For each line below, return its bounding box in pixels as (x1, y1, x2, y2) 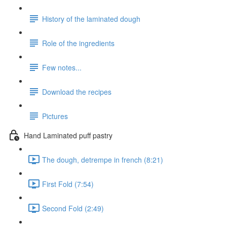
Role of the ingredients (42, 37, 115, 48)
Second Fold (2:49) (42, 203, 104, 213)
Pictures (42, 110, 68, 121)
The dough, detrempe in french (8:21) (42, 154, 163, 165)
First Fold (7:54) (42, 178, 94, 189)
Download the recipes (42, 86, 111, 97)
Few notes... (42, 62, 82, 72)
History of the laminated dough (42, 13, 140, 24)
